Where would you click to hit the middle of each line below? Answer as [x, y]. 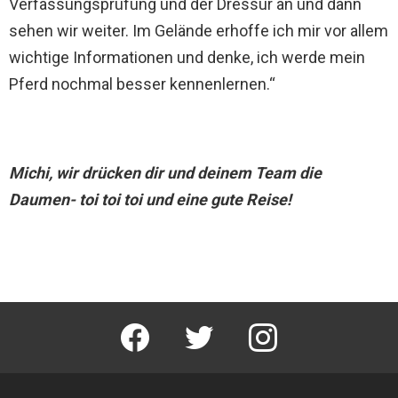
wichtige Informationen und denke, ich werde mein [187, 57]
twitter [220, 325]
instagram [294, 325]
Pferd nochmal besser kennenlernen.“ [142, 84]
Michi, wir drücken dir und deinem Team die [165, 173]
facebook [164, 325]
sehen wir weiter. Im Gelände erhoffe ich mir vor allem [199, 31]
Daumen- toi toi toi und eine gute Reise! [150, 199]
